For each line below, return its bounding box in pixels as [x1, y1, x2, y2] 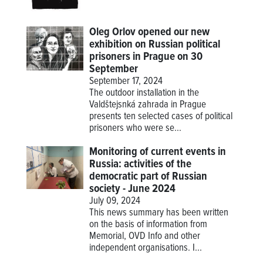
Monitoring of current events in [89, 144, 227, 159]
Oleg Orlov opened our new [89, 25, 210, 39]
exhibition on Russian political [89, 37, 221, 52]
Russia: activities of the [89, 157, 192, 171]
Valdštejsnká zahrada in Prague [89, 98, 207, 112]
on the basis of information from [89, 218, 208, 231]
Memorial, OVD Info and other [89, 230, 201, 243]
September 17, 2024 [89, 75, 163, 88]
